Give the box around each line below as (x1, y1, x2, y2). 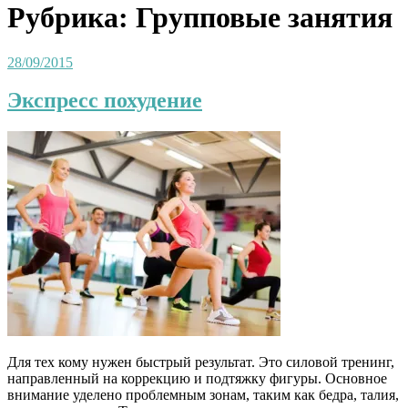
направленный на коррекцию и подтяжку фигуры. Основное (7, 371, 387, 387)
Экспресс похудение (7, 88, 202, 113)
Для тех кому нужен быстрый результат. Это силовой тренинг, (7, 354, 394, 371)
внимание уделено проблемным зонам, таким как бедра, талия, (7, 387, 399, 403)
